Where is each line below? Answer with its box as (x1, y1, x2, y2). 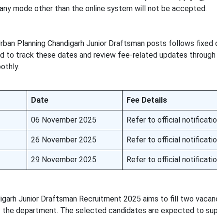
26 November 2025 (31, 135, 96, 144)
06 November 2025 (31, 115, 96, 124)
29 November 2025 (31, 155, 96, 164)
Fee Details (126, 95, 167, 105)
